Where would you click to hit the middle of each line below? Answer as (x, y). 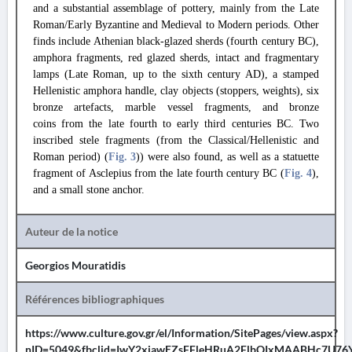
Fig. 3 (122, 157)
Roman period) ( (71, 157)
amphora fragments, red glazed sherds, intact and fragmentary (176, 58)
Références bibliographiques (95, 299)
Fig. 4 (298, 173)
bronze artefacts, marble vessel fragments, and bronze (176, 107)
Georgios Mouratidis (75, 265)
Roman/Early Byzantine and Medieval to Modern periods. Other (176, 25)
